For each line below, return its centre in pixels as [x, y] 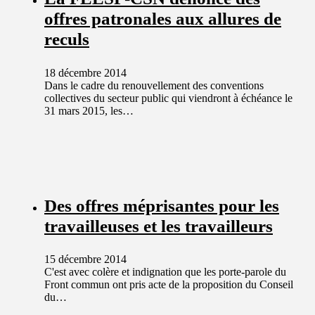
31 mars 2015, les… [89, 110]
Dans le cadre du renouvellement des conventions [154, 85]
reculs [67, 39]
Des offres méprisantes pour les [162, 205]
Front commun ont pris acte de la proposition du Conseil [169, 285]
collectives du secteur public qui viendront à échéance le [168, 98]
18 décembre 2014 [85, 72]
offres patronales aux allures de [163, 18]
